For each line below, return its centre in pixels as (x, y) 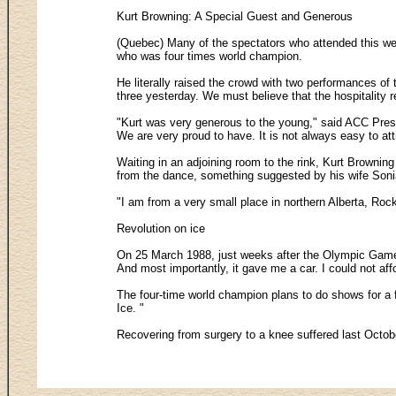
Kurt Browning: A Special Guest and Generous (235, 16)
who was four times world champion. (209, 56)
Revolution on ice (161, 228)
